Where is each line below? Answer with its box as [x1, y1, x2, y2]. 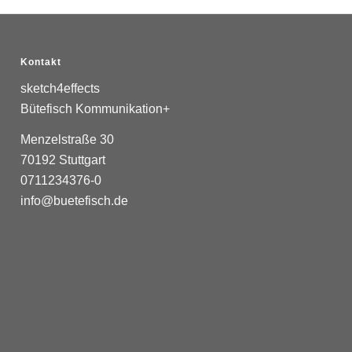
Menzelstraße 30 [20, 133, 115, 147]
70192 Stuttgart [20, 153, 106, 167]
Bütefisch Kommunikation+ [20, 101, 170, 115]
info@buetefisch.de [20, 194, 129, 208]
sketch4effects [20, 81, 101, 95]
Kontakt [20, 57, 62, 68]
